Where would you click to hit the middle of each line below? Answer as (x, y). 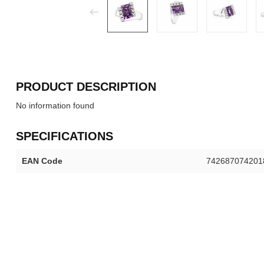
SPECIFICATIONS (65, 136)
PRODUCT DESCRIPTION (86, 87)
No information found (55, 105)
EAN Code (42, 161)
